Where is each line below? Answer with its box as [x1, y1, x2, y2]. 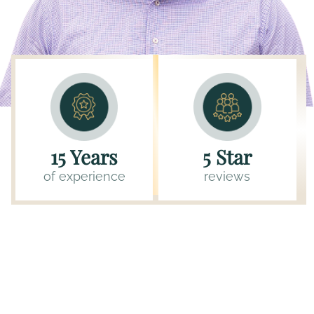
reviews [204, 168, 251, 184]
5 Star [203, 143, 252, 170]
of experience [43, 168, 125, 184]
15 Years [50, 143, 118, 170]
